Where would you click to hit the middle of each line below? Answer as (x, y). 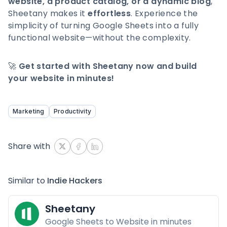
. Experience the (164, 13)
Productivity (72, 111)
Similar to (28, 181)
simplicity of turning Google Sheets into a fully (104, 26)
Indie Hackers (75, 181)
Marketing (29, 111)
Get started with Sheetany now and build (108, 66)
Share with (29, 146)
